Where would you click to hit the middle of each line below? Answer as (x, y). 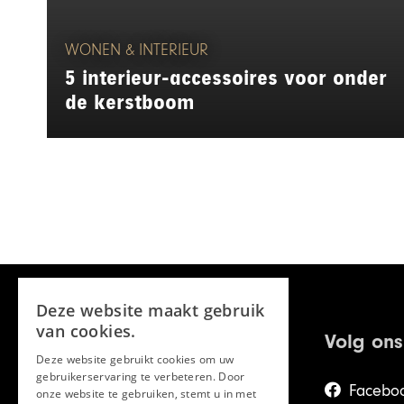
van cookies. (86, 331)
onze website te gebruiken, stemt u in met (147, 394)
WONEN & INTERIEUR (137, 51)
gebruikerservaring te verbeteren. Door (141, 376)
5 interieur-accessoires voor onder (226, 78)
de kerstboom (129, 103)
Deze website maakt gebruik (151, 310)
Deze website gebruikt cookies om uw (135, 359)
